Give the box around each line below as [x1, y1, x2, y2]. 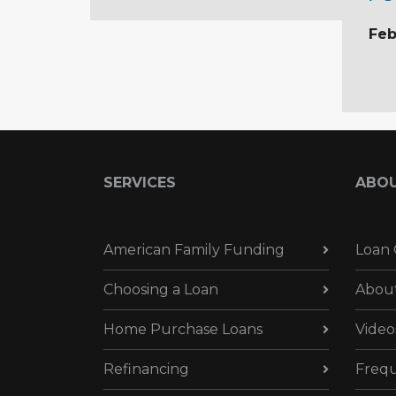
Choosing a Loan [103, 280, 218, 298]
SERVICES [103, 173, 176, 191]
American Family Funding [103, 240, 285, 258]
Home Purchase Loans [103, 320, 263, 338]
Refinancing [103, 360, 189, 377]
